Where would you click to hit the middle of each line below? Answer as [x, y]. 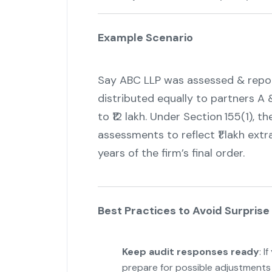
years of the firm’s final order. [171, 153]
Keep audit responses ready [190, 252]
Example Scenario [145, 38]
